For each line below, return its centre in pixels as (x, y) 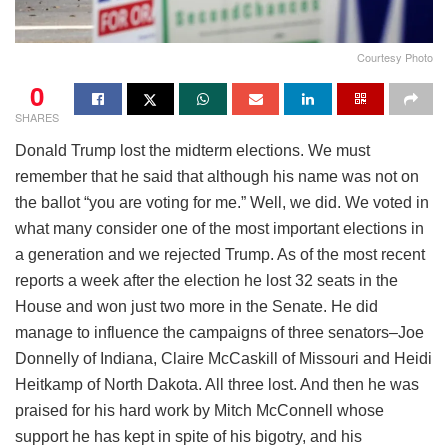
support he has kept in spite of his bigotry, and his (188, 437)
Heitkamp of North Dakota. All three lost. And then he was (217, 385)
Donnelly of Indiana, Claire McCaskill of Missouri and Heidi (223, 359)
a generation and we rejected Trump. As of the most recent (220, 255)
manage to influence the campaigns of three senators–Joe (219, 333)
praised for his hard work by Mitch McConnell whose (199, 411)
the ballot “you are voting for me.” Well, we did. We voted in (222, 203)
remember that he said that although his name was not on (217, 177)
